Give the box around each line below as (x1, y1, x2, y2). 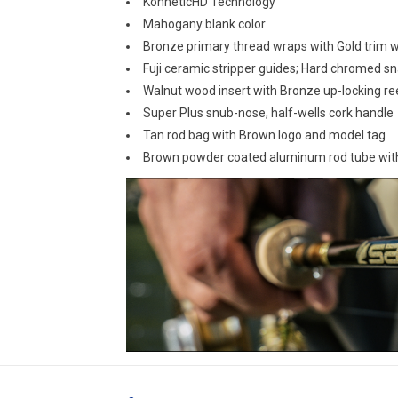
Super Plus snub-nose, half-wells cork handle (142, 105, 394, 120)
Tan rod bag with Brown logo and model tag (142, 127, 386, 142)
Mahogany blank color (142, 16, 266, 31)
